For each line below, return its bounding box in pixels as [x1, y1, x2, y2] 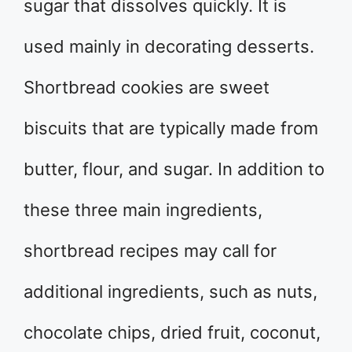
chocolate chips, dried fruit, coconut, [24, 321, 321, 343]
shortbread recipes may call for [24, 240, 277, 261]
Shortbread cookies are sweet [24, 76, 269, 97]
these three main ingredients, [24, 199, 262, 220]
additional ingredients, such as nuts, [24, 280, 317, 302]
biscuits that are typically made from [24, 117, 318, 138]
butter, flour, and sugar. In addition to [24, 158, 324, 179]
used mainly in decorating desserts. [24, 35, 314, 57]
